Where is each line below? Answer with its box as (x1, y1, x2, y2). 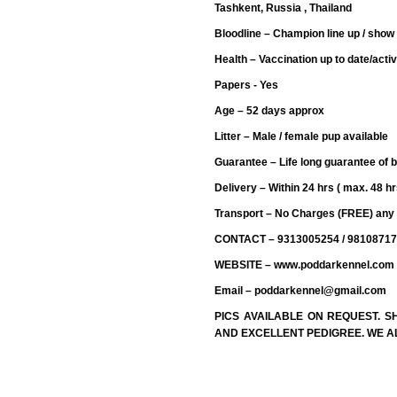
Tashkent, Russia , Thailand (214, 2, 352, 14)
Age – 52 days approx (214, 105, 324, 117)
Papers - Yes (214, 79, 278, 91)
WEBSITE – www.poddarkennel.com (214, 259, 394, 271)
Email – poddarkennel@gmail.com (214, 284, 386, 297)
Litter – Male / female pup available (214, 130, 388, 143)
